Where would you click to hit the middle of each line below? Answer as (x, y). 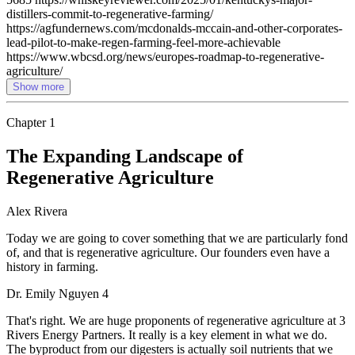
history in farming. (52, 266)
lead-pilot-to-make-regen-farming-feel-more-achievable (143, 42)
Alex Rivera (37, 211)
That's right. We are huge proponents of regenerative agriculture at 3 (176, 320)
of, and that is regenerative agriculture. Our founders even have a (168, 252)
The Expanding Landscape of (125, 156)
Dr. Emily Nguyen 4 (57, 293)
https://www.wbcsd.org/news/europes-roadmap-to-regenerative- (165, 56)
